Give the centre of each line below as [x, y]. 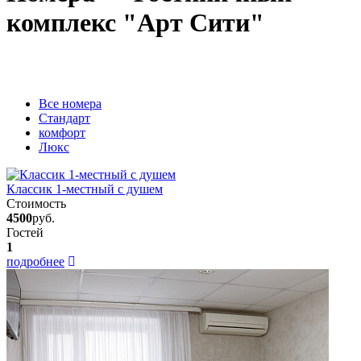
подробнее [35, 262]
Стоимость [36, 204]
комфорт [62, 133]
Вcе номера [70, 104]
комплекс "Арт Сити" [135, 22]
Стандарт [64, 118]
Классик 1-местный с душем [85, 189]
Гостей [25, 233]
